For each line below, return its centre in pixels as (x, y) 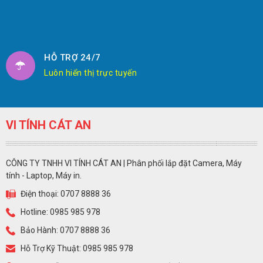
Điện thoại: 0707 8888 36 (66, 194)
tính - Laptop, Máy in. (44, 176)
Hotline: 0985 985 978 (60, 212)
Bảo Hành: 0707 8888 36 (65, 230)
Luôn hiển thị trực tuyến (90, 73)
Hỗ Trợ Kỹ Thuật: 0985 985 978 (77, 249)
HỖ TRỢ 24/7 (73, 58)
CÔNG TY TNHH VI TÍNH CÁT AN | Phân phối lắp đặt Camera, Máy (124, 163)
